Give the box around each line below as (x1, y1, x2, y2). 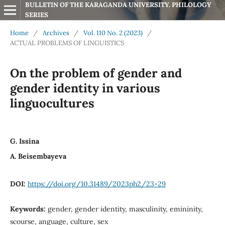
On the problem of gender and (10, 65, 182, 81)
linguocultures (10, 95, 94, 111)
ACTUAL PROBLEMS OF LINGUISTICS (10, 38, 124, 47)
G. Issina (10, 136, 39, 146)
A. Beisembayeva (10, 151, 66, 161)
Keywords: (10, 204, 48, 213)
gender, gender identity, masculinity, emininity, (47, 204, 203, 213)
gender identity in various (10, 80, 160, 96)
